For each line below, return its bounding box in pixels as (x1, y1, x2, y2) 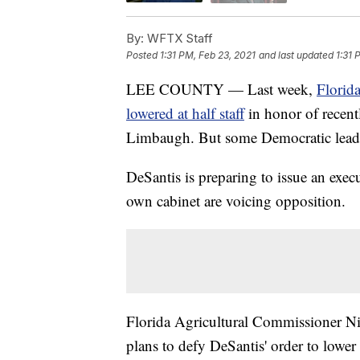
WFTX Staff (144, 30, 213, 46)
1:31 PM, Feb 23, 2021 (160, 48, 256, 61)
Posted (126, 48, 160, 61)
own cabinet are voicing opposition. (126, 190, 346, 211)
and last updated (259, 48, 333, 61)
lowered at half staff (126, 102, 244, 123)
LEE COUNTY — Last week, (126, 78, 317, 99)
